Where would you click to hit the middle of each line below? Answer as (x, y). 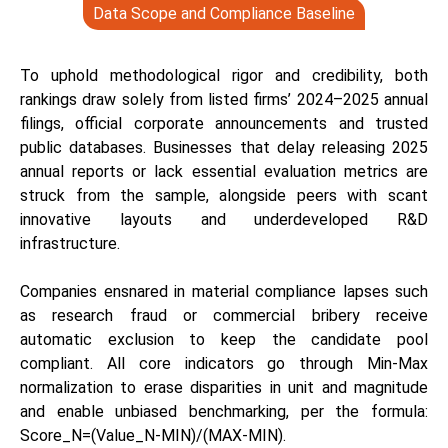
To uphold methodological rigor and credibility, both (224, 75)
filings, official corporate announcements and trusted (224, 123)
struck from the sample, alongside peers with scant (224, 195)
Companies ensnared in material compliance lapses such (224, 291)
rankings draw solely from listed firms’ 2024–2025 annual (224, 99)
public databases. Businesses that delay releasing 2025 (224, 147)
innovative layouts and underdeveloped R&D (224, 219)
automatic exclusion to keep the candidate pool (224, 339)
